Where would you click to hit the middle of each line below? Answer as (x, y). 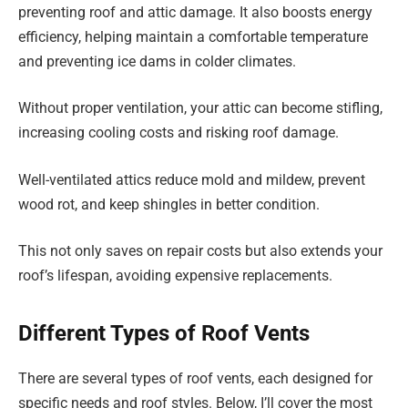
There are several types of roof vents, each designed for (195, 378)
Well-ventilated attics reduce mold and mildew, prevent (192, 179)
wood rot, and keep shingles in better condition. (169, 204)
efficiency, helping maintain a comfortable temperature (193, 36)
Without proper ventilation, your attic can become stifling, (200, 108)
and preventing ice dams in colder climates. (157, 61)
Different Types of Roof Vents (164, 333)
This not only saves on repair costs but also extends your (200, 251)
